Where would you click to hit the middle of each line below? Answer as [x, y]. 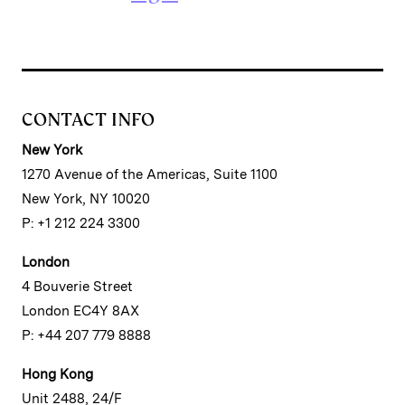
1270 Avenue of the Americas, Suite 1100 [150, 175]
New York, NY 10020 [86, 199]
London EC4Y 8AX [80, 311]
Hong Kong [57, 375]
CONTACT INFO [88, 120]
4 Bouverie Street [77, 287]
